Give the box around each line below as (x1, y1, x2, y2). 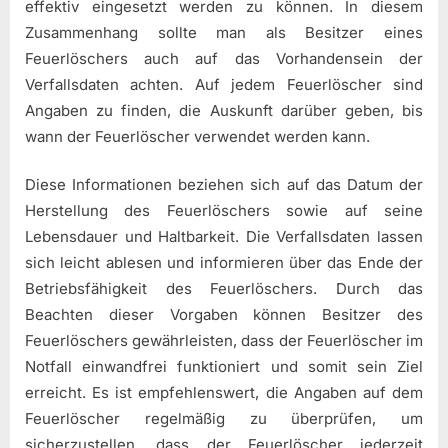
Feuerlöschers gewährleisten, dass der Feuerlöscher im (25, 331, 423, 351)
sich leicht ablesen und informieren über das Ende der (25, 253, 423, 273)
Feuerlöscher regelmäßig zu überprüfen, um (25, 409, 423, 429)
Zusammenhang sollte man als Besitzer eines (25, 22, 423, 42)
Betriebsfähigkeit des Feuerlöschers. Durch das (25, 279, 423, 299)
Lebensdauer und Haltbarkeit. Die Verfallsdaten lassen (25, 227, 423, 247)
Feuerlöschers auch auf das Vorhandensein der (25, 48, 423, 68)
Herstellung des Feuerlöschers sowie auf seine (25, 201, 423, 221)
